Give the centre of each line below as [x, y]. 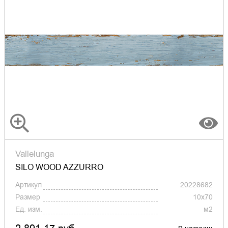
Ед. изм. [28, 209]
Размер [27, 197]
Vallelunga [34, 154]
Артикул [28, 185]
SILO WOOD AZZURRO [59, 167]
